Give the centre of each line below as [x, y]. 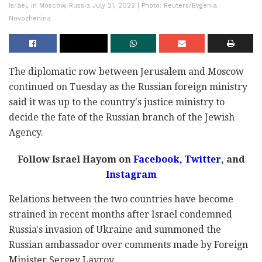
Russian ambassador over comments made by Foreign [128, 245]
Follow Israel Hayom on [74, 160]
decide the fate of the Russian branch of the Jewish [122, 118]
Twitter [201, 160]
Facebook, [156, 160]
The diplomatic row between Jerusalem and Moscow [126, 72]
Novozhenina [30, 19]
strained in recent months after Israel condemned [120, 215]
